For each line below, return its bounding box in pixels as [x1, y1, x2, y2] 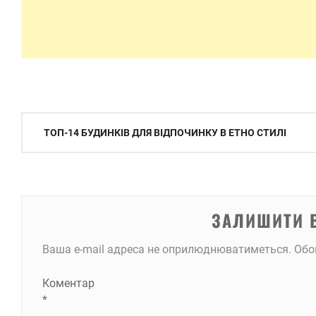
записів [20, 136, 73, 162]
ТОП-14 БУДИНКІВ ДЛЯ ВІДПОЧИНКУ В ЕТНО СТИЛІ [44, 127, 286, 139]
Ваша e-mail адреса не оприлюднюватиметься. [42, 242, 291, 256]
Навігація [20, 111, 87, 137]
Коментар [42, 276, 95, 290]
